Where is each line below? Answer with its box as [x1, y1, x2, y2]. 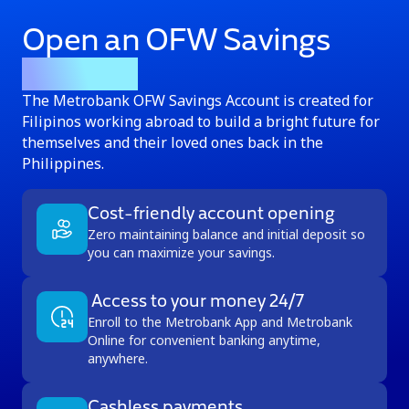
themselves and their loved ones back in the [22, 132, 323, 152]
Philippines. [22, 153, 104, 173]
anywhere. [88, 350, 148, 367]
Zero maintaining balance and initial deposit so [88, 225, 365, 243]
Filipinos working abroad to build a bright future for [22, 111, 380, 131]
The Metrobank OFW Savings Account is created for [22, 90, 373, 110]
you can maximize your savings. [88, 244, 275, 261]
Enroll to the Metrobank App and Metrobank [88, 313, 352, 330]
